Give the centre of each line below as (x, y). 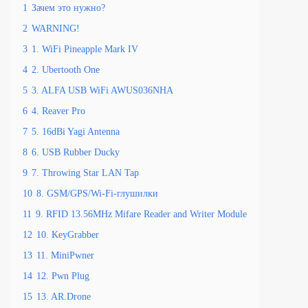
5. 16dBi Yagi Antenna (76, 131)
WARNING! (56, 28)
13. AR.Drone (64, 296)
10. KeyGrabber (68, 234)
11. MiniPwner (65, 255)
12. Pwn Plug (63, 276)
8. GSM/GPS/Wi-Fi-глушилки (97, 193)
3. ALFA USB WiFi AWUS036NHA (102, 90)
